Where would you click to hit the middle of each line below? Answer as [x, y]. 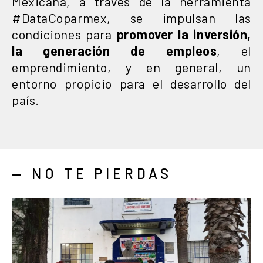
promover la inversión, [184, 34]
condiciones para [64, 34]
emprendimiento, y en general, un [131, 67]
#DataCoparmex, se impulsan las [131, 17]
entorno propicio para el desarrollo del [131, 83]
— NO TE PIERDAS [92, 173]
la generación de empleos [114, 50]
